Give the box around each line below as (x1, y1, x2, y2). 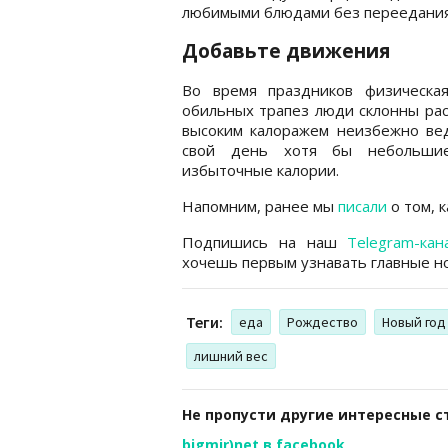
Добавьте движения (182, 37, 390, 64)
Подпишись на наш (182, 231, 348, 252)
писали (338, 195, 387, 216)
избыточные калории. (182, 159, 339, 180)
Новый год (382, 312, 446, 331)
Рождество (287, 312, 358, 331)
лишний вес (194, 346, 268, 365)
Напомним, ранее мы (182, 195, 338, 216)
